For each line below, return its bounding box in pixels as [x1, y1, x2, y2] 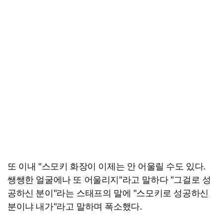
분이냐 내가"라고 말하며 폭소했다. [7, 201, 142, 212]
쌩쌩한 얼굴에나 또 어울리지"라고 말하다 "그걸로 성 [7, 174, 211, 185]
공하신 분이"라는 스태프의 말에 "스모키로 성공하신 [7, 187, 209, 198]
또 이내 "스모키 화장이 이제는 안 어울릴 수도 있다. [7, 161, 206, 171]
